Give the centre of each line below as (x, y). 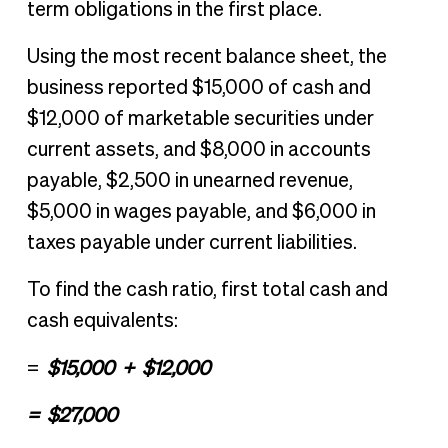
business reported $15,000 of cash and (198, 87)
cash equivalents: (104, 320)
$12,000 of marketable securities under (200, 118)
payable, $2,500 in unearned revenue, (189, 180)
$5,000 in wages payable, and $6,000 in (201, 211)
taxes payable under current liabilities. (193, 242)
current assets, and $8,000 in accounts (198, 149)
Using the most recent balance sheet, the (206, 56)
